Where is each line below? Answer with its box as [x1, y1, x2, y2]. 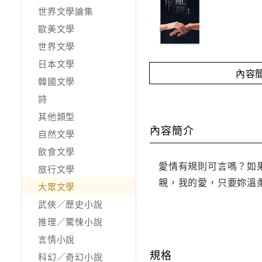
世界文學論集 [38, 5, 94, 18]
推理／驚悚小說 [38, 215, 103, 228]
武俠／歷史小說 [38, 198, 103, 211]
